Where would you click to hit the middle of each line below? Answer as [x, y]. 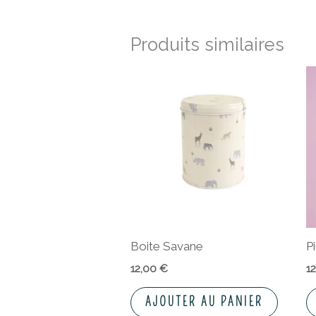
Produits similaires [208, 44]
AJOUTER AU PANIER [205, 302]
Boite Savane [167, 247]
